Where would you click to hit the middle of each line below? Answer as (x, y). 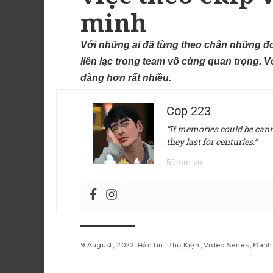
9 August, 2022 (108, 245)
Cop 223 (189, 111)
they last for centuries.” (212, 142)
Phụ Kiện (183, 245)
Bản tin (150, 245)
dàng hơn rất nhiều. (126, 78)
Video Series (226, 245)
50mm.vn (184, 162)
